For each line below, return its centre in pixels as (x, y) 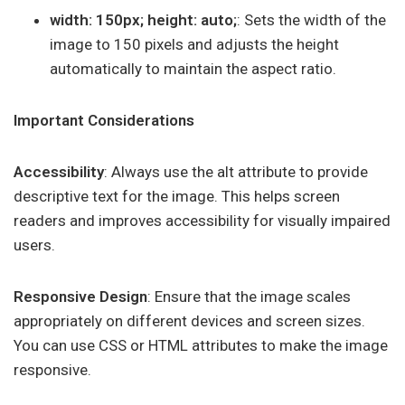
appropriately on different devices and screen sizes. (189, 321)
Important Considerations (104, 120)
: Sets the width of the (311, 20)
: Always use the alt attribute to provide (236, 172)
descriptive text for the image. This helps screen (177, 196)
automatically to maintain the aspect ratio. (193, 69)
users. (34, 245)
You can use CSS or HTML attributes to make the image (201, 345)
